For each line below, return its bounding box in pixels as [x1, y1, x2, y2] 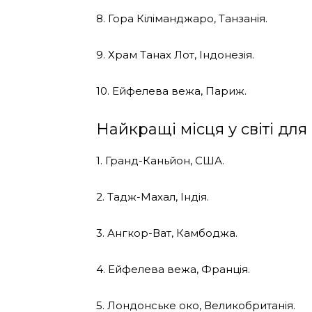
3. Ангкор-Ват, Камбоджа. [96, 226, 237, 240]
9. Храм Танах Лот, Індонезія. [96, 47, 254, 61]
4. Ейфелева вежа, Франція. [96, 262, 250, 276]
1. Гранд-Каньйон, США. [96, 153, 224, 167]
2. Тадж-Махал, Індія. [96, 189, 209, 203]
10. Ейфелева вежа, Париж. [96, 84, 247, 97]
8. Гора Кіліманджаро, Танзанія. [96, 11, 267, 25]
